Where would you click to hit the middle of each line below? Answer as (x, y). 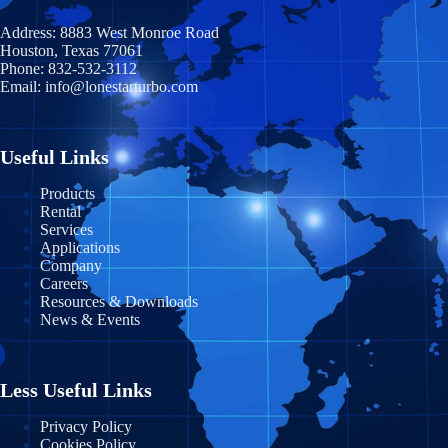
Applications (80, 247)
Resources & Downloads (119, 301)
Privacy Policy (86, 426)
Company (71, 265)
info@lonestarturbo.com (121, 86)
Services (66, 229)
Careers (64, 283)
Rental (60, 211)
